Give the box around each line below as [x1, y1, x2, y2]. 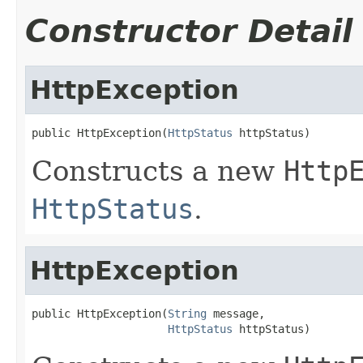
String [168, 306, 207, 320]
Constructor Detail [25, 12, 352, 49]
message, [207, 306, 265, 320]
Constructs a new [32, 154, 284, 187]
